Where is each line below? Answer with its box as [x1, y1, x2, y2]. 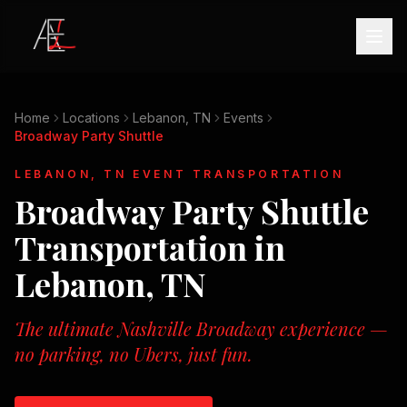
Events [223, 110, 263, 125]
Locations [63, 110, 120, 125]
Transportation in [15, 225, 285, 269]
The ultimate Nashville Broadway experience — [15, 316, 388, 341]
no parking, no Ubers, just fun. [15, 342, 253, 366]
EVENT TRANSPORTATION [126, 167, 344, 181]
